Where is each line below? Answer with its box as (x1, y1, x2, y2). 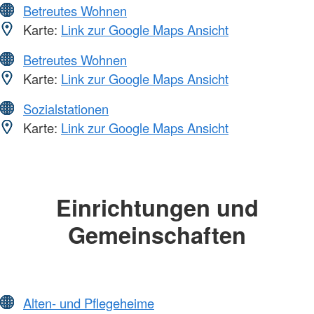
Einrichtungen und (55, 190, 259, 224)
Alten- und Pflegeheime (23, 293, 154, 312)
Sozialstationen (23, 99, 109, 118)
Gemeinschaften (68, 217, 246, 251)
